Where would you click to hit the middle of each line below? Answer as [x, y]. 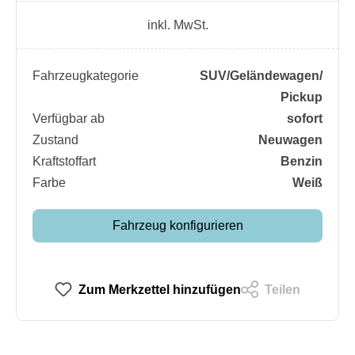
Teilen [282, 289]
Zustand [55, 139]
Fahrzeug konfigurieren [177, 225]
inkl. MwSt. [177, 25]
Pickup [302, 97]
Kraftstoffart [64, 161]
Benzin [302, 161]
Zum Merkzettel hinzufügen [160, 289]
